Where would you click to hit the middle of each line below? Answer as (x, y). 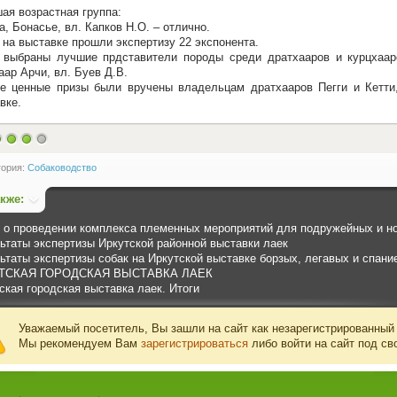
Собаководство (62, 168)
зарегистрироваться (195, 343)
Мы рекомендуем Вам (80, 343)
